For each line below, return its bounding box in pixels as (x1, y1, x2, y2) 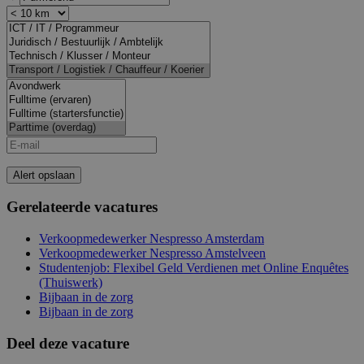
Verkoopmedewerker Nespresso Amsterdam (39, 231, 264, 245)
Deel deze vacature (6, 334, 129, 352)
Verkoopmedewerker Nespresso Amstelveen (39, 245, 266, 260)
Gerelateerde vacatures (6, 198, 158, 216)
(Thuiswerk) (39, 275, 102, 289)
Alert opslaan (13, 168, 75, 181)
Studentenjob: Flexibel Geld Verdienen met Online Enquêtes (39, 260, 349, 275)
